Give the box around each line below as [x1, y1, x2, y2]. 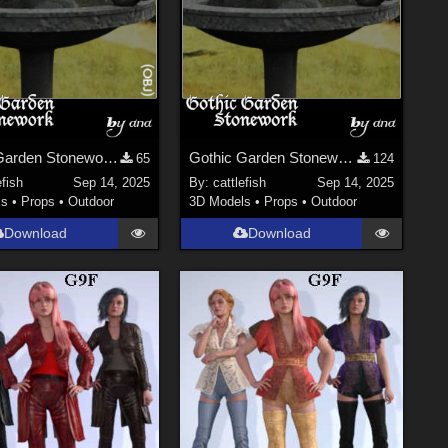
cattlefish [213, 174, 267, 190]
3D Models [189, 193, 252, 209]
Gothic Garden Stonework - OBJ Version [102, 149, 118, 167]
